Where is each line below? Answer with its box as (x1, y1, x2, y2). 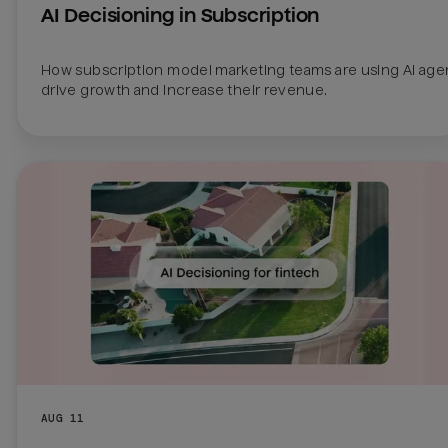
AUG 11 (41, 410, 85, 425)
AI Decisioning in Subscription (41, 3, 320, 27)
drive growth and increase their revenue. (41, 81, 328, 98)
